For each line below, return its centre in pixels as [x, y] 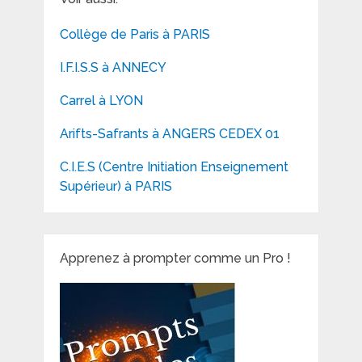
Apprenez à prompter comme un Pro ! [175, 259]
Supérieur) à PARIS [116, 187]
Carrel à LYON [101, 101]
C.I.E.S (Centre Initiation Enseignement [174, 167]
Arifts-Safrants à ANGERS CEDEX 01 [169, 134]
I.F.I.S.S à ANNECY [113, 68]
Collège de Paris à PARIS [135, 35]
